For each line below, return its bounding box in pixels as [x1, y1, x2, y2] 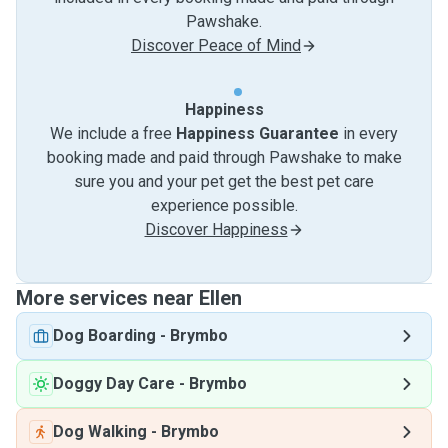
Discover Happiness [144, 220, 288, 239]
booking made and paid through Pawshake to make [46, 148, 402, 167]
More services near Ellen [16, 286, 242, 310]
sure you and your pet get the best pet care [74, 172, 374, 191]
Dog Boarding [53, 326, 156, 345]
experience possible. [150, 196, 298, 215]
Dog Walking [53, 422, 147, 441]
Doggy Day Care [53, 374, 175, 393]
